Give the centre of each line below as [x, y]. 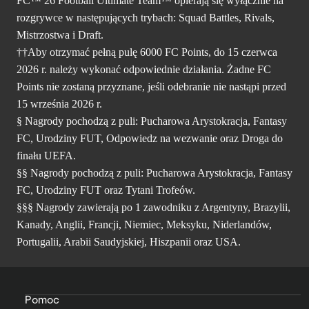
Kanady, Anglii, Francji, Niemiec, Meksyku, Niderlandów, [144, 224]
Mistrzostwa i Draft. [60, 34]
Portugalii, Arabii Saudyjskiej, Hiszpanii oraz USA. [129, 241]
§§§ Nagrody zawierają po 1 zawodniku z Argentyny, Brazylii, [153, 207]
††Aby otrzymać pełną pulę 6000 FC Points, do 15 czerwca [147, 52]
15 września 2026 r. [59, 103]
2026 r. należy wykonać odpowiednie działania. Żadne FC [144, 69]
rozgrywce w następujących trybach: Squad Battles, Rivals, [146, 17]
